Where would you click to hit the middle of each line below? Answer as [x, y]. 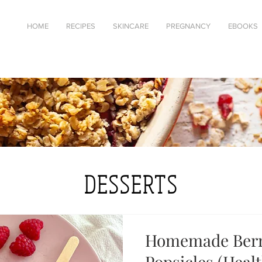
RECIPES [81, 26]
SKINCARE [131, 26]
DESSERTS [131, 184]
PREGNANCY [188, 26]
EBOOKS [243, 26]
